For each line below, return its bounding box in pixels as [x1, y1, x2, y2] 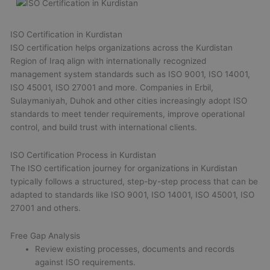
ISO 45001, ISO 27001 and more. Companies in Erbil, [10, 82, 214, 92]
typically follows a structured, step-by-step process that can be [10, 176, 259, 186]
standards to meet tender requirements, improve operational [10, 108, 245, 119]
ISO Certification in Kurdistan [10, 29, 123, 39]
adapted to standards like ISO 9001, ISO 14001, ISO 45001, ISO [10, 189, 255, 199]
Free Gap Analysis [10, 230, 81, 240]
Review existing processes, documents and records [35, 243, 235, 254]
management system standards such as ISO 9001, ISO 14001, [10, 69, 251, 79]
